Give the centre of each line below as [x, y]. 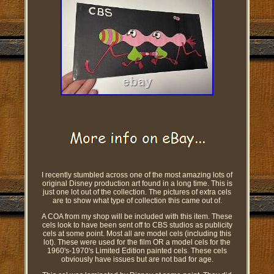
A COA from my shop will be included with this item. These [137, 217]
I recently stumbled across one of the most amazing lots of [137, 175]
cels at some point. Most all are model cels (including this [137, 234]
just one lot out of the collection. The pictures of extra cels [137, 192]
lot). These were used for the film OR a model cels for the [137, 243]
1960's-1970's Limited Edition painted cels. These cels [137, 251]
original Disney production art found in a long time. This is [137, 184]
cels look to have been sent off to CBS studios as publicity [137, 225]
